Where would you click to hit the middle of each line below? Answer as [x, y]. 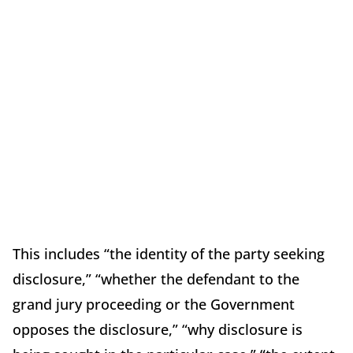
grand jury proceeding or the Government [154, 305]
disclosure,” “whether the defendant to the [156, 279]
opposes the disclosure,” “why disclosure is [158, 330]
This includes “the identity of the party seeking [169, 254]
